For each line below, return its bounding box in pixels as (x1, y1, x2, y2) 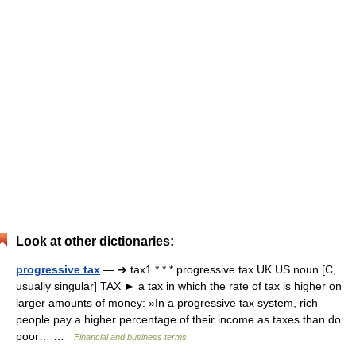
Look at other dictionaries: (16, 234, 174, 248)
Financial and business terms (74, 332, 187, 342)
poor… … (16, 330, 74, 342)
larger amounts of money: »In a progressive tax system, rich (16, 296, 318, 309)
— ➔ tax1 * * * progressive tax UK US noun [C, (100, 263, 336, 276)
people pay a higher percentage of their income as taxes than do (16, 313, 341, 326)
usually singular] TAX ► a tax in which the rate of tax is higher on (16, 280, 342, 292)
